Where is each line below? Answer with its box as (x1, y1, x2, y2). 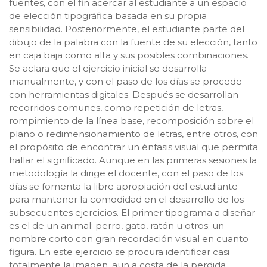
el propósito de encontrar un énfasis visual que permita (9, 141, 258, 153)
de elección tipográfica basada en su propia (9, 10, 207, 21)
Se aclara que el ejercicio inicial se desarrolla (9, 62, 207, 74)
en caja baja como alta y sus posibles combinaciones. (9, 49, 249, 61)
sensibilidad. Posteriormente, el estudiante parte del (9, 23, 244, 35)
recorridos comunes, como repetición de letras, (9, 101, 223, 113)
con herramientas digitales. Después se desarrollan (9, 88, 238, 100)
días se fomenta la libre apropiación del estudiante (9, 180, 238, 192)
